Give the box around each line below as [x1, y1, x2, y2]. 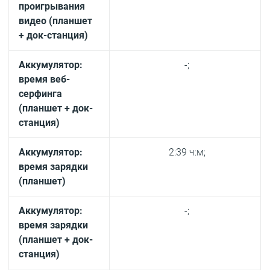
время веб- [19, 74, 71, 86]
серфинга [19, 88, 63, 100]
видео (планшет [19, 15, 93, 27]
